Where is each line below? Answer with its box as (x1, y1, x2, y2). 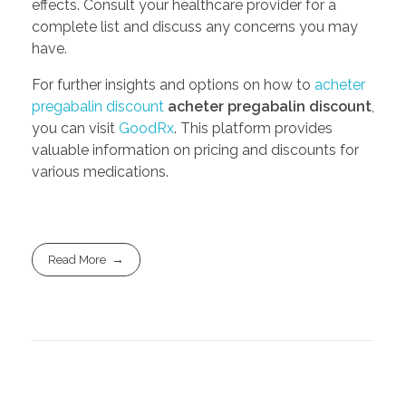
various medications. (32, 163, 169, 181)
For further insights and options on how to (32, 76, 314, 94)
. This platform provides (174, 120, 333, 138)
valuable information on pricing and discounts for (32, 141, 359, 159)
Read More (48, 252, 107, 266)
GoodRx (119, 120, 174, 138)
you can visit (32, 120, 119, 138)
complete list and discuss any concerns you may (32, 18, 358, 36)
